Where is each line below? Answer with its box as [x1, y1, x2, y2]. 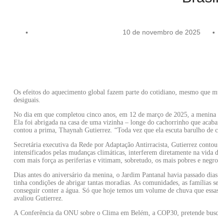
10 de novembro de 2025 [123, 28, 200, 36]
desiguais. [14, 96, 40, 104]
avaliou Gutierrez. [14, 194, 63, 202]
